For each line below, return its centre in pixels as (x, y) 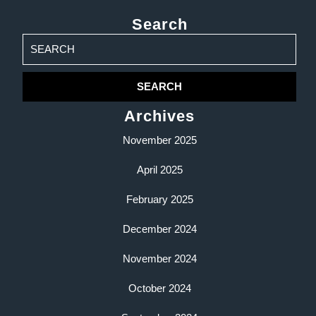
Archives (159, 116)
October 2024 (159, 288)
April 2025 (159, 170)
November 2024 (159, 259)
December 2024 (159, 229)
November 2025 (159, 140)
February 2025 (159, 200)
